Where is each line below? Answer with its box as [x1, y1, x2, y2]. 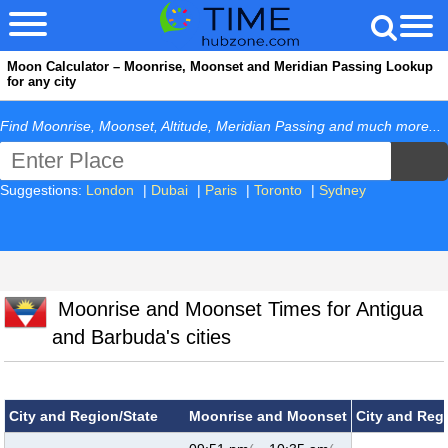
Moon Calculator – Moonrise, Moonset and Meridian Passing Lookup [7, 59, 433, 74]
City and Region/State [9, 408, 158, 424]
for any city [7, 74, 76, 89]
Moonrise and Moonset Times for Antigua [52, 298, 423, 320]
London [86, 181, 134, 198]
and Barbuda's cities [52, 326, 231, 348]
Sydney [319, 181, 366, 198]
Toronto [254, 181, 302, 198]
